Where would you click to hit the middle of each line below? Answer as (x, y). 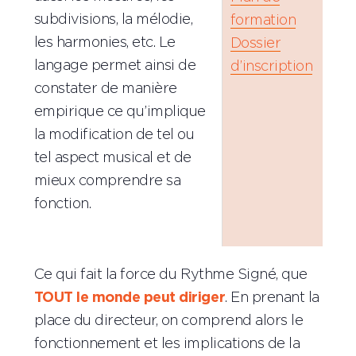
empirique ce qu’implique (120, 112)
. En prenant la (272, 298)
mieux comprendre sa (107, 181)
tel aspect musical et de (112, 158)
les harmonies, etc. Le (104, 43)
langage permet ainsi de (115, 66)
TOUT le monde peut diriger (130, 298)
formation (263, 20)
